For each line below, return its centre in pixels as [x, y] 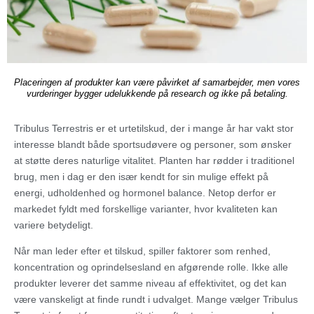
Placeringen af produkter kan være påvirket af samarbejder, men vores [157, 83]
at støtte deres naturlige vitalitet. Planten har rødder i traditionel [154, 161]
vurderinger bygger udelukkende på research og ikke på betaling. [157, 94]
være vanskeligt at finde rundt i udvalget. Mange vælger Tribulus [156, 300]
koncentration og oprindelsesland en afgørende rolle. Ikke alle [151, 267]
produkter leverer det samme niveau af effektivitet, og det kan [150, 284]
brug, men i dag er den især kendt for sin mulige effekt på [141, 177]
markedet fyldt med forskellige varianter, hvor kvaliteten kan [146, 209]
